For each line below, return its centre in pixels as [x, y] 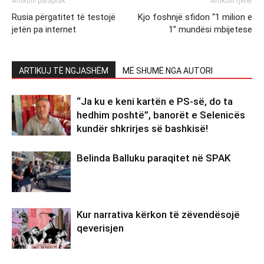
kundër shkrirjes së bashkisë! [142, 128]
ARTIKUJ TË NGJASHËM [64, 70]
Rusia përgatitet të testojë [64, 17]
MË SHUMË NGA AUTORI [168, 70]
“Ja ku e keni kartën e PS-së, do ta [155, 101]
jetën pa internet [44, 29]
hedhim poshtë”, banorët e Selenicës [161, 115]
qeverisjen [100, 228]
